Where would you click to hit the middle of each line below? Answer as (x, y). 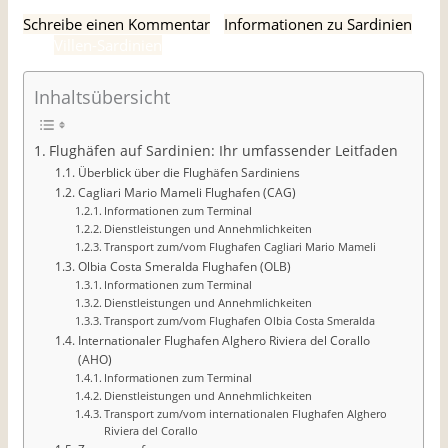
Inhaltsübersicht (102, 96)
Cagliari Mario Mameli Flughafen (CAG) (186, 192)
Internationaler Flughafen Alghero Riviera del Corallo (223, 340)
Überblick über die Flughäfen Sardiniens (188, 172)
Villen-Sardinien (108, 44)
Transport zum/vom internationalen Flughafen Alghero (245, 413)
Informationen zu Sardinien (318, 23)
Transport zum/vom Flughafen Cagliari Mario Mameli (239, 246)
